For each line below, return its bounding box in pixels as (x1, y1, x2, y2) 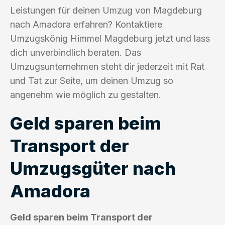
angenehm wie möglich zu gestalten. (10, 89, 161, 100)
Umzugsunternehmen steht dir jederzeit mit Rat (10, 61, 204, 72)
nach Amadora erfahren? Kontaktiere (10, 19, 162, 30)
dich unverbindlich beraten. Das (10, 47, 141, 58)
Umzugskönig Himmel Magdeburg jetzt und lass (10, 33, 210, 44)
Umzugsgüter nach (10, 157, 176, 179)
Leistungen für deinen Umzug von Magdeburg (10, 5, 202, 16)
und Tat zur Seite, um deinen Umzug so (10, 75, 173, 86)
